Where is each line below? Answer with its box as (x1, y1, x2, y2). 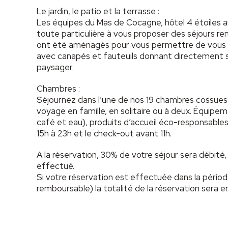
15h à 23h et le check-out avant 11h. (37, 127, 172, 139)
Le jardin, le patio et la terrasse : (37, 5, 159, 17)
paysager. (37, 61, 74, 73)
